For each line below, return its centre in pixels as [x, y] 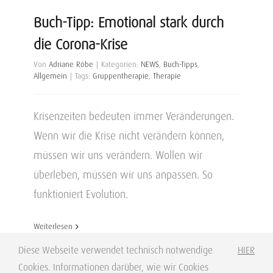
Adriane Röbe [71, 64]
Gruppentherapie [121, 76]
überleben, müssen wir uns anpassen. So [123, 175]
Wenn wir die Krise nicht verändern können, [129, 136]
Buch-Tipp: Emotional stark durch [129, 23]
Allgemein [50, 76]
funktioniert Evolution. [81, 194]
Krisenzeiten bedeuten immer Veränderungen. [134, 116]
